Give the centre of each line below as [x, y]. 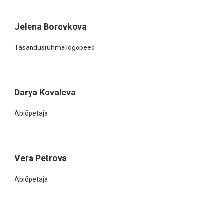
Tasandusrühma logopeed [55, 47]
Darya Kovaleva [45, 92]
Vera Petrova [41, 158]
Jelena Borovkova [51, 26]
